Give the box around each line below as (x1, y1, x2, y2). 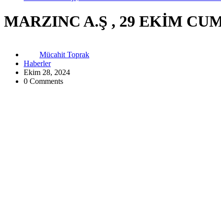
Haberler (24, 59, 51, 68)
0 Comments (24, 76, 63, 85)
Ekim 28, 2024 (24, 68, 70, 76)
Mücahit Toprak (39, 50, 89, 59)
